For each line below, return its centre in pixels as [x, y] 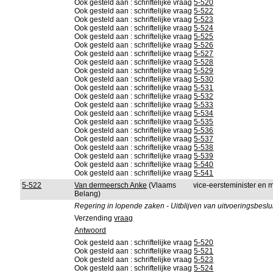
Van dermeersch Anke [111, 185]
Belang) [88, 194]
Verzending [94, 218]
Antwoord [90, 230]
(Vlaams [162, 185]
